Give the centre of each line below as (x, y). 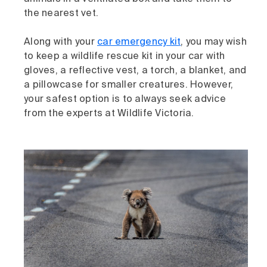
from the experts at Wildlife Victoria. (109, 114)
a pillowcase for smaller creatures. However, (128, 85)
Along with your (60, 42)
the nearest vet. (63, 13)
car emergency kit (139, 42)
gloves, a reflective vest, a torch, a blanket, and (135, 71)
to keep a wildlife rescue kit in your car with (125, 56)
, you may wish (214, 42)
